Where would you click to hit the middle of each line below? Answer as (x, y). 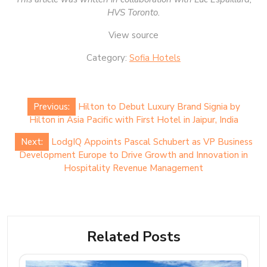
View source (133, 35)
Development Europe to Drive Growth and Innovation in (133, 155)
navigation (44, 117)
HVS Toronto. (133, 12)
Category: (108, 58)
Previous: (51, 106)
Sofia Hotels (155, 58)
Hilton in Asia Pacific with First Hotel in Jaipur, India (133, 119)
